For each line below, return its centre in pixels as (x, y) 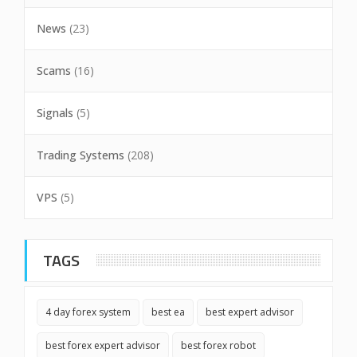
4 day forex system (88, 312)
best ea (168, 312)
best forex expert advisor (103, 345)
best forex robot (218, 345)
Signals (55, 113)
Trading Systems (80, 155)
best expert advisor (250, 312)
